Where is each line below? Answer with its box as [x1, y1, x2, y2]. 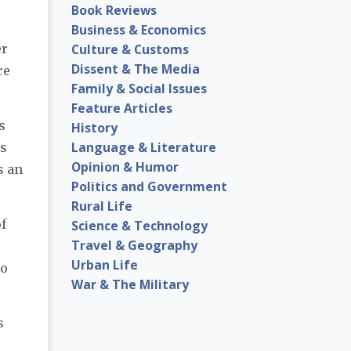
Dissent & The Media [71, 60, 200, 78]
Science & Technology [71, 216, 208, 234]
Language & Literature [71, 138, 216, 156]
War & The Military [71, 275, 189, 293]
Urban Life [71, 255, 138, 273]
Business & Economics [71, 20, 206, 38]
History [71, 118, 118, 136]
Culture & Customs [71, 40, 189, 58]
